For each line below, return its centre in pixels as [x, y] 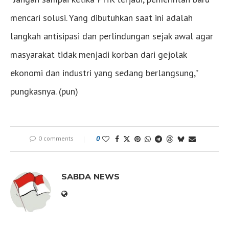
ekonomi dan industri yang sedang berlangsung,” [104, 73]
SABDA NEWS [90, 177]
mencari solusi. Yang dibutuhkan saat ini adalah [101, 18]
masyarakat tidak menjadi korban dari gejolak [98, 55]
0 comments [56, 139]
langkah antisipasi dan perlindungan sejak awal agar [112, 36]
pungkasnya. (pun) [44, 91]
